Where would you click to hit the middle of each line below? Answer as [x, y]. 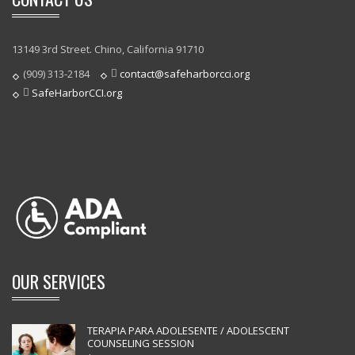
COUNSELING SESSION [141, 343]
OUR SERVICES [59, 281]
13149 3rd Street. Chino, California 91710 [108, 50]
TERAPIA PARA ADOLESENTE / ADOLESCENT [188, 330]
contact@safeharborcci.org [185, 74]
